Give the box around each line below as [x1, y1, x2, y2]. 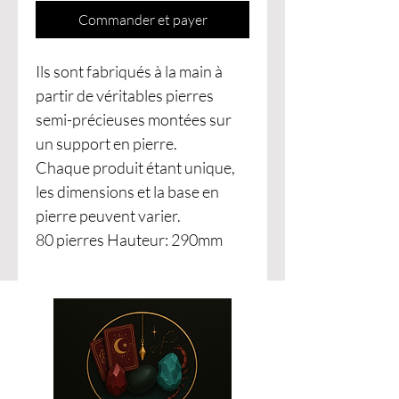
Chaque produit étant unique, [36, 158, 235, 177]
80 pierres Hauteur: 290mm [36, 230, 223, 249]
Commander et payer [77, 11, 208, 28]
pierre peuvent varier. [36, 206, 181, 225]
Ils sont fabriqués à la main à [36, 61, 223, 81]
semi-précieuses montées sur [36, 110, 232, 129]
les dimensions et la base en [36, 182, 219, 201]
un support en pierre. [36, 134, 177, 153]
